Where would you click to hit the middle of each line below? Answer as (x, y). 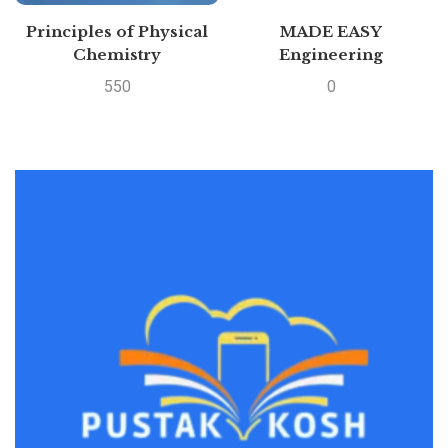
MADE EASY (331, 31)
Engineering (331, 54)
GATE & (331, 100)
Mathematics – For (331, 77)
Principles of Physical (117, 31)
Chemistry (117, 54)
